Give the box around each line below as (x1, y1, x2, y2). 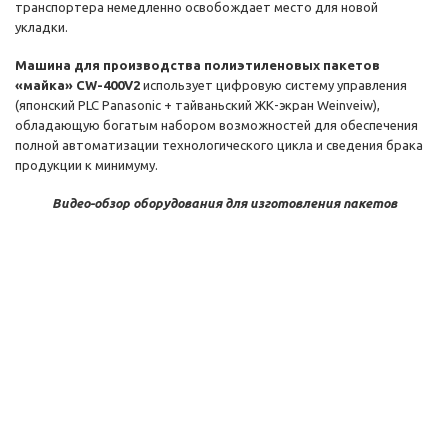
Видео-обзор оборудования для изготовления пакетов (51, 196, 397, 211)
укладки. (15, 20, 68, 35)
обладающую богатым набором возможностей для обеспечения (15, 118, 418, 133)
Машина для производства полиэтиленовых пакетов (15, 58, 380, 73)
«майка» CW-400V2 (15, 78, 143, 93)
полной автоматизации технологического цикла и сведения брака (15, 138, 423, 153)
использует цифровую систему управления (143, 78, 407, 93)
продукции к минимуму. (15, 158, 158, 173)
